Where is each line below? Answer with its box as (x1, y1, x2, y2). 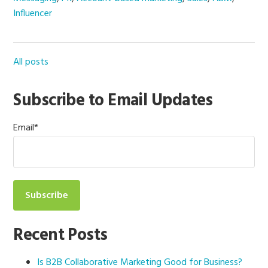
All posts (13, 54, 49, 70)
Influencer (13, 5, 53, 22)
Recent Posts (13, 221, 108, 249)
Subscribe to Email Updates (13, 87, 213, 114)
